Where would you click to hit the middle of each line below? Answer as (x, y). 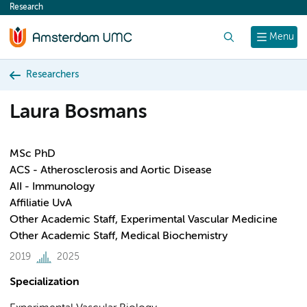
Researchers (52, 75)
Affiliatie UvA (41, 204)
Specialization (45, 282)
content (36, 11)
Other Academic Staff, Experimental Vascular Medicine (144, 220)
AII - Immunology (52, 187)
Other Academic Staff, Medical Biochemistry (119, 236)
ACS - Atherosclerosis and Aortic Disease (111, 171)
